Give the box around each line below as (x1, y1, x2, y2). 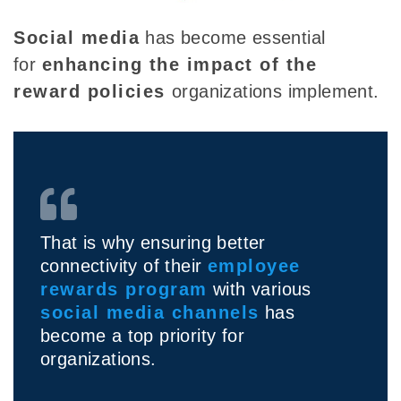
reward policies (13, 81, 172, 102)
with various (207, 279, 311, 300)
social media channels (40, 303, 260, 323)
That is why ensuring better (40, 233, 266, 253)
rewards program (40, 279, 208, 300)
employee (207, 256, 301, 277)
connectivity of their (40, 256, 208, 277)
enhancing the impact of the (41, 55, 318, 75)
